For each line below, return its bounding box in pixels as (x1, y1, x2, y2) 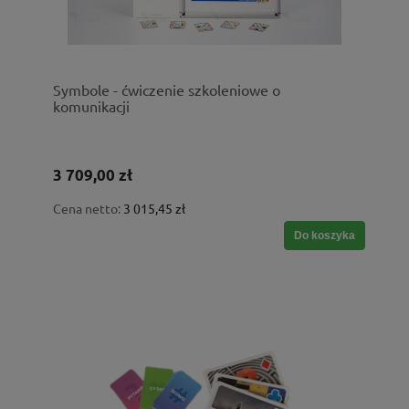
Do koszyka (294, 229, 355, 243)
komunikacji (53, 96, 130, 115)
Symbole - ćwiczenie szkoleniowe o (53, 79, 280, 99)
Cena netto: (53, 200, 123, 217)
